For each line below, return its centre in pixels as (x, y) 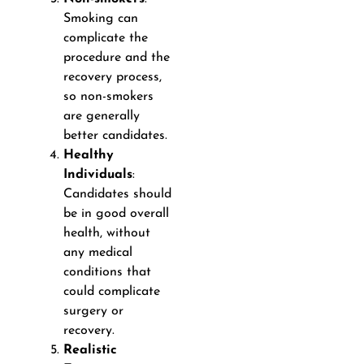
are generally (101, 116)
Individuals (97, 174)
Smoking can (100, 18)
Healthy (88, 155)
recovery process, (112, 77)
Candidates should (117, 194)
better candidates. (115, 135)
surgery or (93, 311)
